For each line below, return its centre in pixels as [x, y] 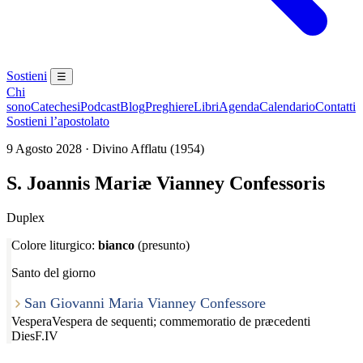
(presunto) [164, 245]
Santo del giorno [53, 272]
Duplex [26, 217]
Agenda [239, 107]
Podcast [100, 107]
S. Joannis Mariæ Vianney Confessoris [166, 183]
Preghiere [169, 107]
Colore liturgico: [55, 245]
